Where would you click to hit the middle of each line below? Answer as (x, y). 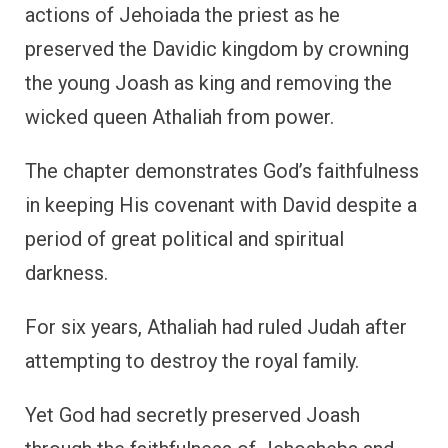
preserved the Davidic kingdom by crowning (217, 48)
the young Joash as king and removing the (208, 82)
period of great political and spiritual (184, 238)
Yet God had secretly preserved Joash (192, 414)
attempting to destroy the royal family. (192, 360)
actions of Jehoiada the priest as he (182, 14)
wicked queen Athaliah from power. (179, 116)
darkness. (66, 272)
